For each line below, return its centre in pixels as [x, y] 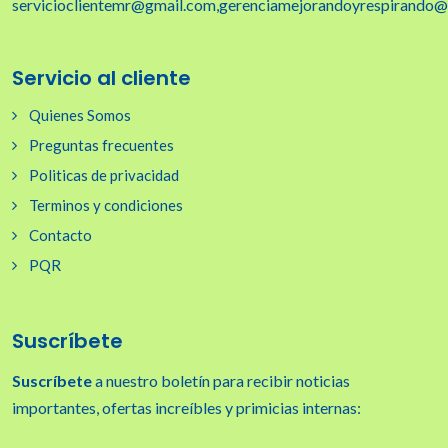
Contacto [60, 235]
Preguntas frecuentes [101, 145]
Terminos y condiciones [106, 205]
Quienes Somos [80, 115]
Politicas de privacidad [104, 175]
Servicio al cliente [101, 78]
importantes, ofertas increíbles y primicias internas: [186, 408]
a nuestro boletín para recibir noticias [221, 381]
